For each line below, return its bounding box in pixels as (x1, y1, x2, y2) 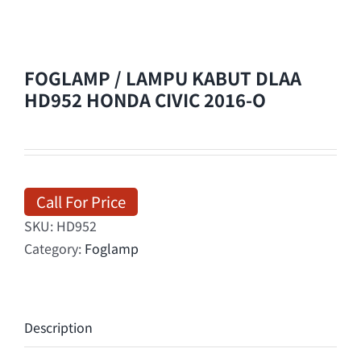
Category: (24, 239, 85, 258)
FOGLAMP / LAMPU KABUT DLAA (24, 64, 301, 90)
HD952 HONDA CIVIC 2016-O (24, 86, 266, 112)
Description (24, 317, 93, 337)
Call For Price (36, 190, 126, 212)
